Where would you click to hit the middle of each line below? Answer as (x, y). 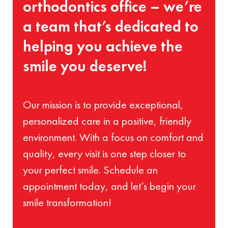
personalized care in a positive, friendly (107, 121)
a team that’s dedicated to (111, 26)
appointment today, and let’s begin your (109, 186)
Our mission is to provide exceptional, (103, 105)
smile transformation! (67, 202)
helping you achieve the (103, 46)
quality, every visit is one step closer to (105, 153)
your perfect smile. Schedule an (90, 170)
